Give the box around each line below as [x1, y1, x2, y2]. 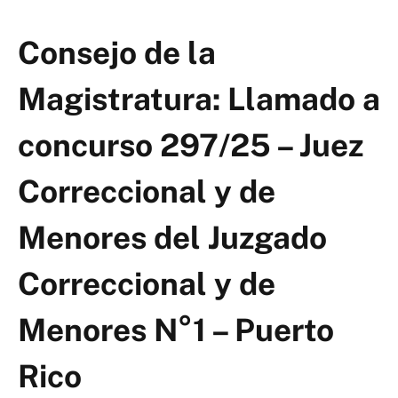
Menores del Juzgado [18, 219, 327, 256]
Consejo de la [18, 34, 216, 71]
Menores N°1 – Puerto [18, 311, 334, 348]
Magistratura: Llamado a [18, 80, 380, 117]
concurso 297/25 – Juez [18, 126, 363, 163]
